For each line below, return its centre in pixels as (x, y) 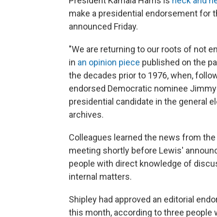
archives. (86, 115)
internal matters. (100, 177)
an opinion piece (109, 62)
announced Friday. (103, 26)
